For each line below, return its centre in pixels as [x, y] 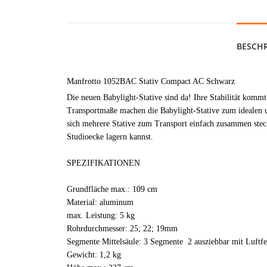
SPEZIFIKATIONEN [103, 163]
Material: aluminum [100, 202]
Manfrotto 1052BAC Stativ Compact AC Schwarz [151, 81]
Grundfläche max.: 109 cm [112, 189]
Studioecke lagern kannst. [110, 136]
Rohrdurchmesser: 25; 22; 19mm [122, 228]
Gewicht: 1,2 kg [94, 254]
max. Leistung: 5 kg [101, 215]
